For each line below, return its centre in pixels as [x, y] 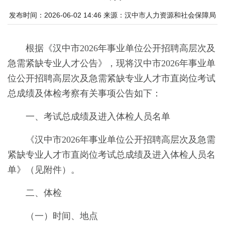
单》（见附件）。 [44, 170]
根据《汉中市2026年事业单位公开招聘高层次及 [121, 48]
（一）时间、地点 [62, 216]
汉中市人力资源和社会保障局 [170, 15]
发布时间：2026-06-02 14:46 [55, 15]
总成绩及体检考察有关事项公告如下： [84, 93]
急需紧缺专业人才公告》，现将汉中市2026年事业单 [111, 63]
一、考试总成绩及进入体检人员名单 [98, 117]
